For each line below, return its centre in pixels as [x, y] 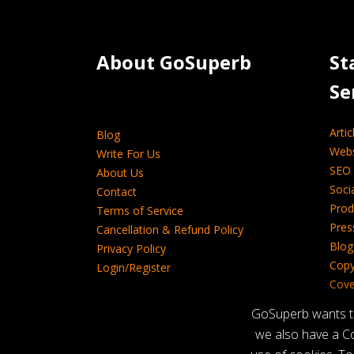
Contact [117, 192]
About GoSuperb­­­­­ [174, 62]
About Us [120, 173]
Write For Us [128, 154]
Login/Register [134, 267]
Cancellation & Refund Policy [170, 230]
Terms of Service [140, 211]
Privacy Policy [131, 249]
